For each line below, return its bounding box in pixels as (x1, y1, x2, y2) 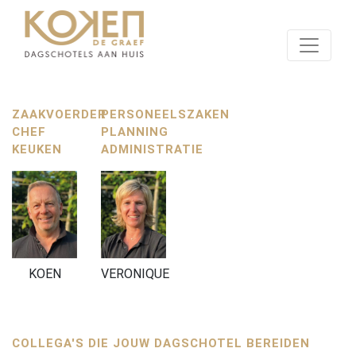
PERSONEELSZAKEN (101, 106, 230, 122)
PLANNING (101, 124, 168, 139)
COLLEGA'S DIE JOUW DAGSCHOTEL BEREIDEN (12, 335, 310, 350)
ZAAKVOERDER (12, 106, 106, 122)
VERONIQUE (101, 265, 169, 281)
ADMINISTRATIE (101, 141, 203, 157)
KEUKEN (12, 141, 62, 157)
